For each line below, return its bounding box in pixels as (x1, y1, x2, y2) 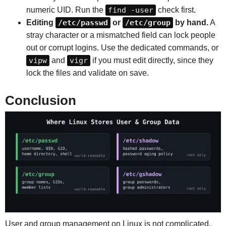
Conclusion (5, 93, 76, 108)
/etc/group (125, 18, 171, 27)
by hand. (173, 18, 208, 27)
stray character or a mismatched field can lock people (26, 30, 215, 39)
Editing (26, 18, 55, 27)
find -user (107, 5, 153, 15)
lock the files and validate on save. (26, 68, 149, 77)
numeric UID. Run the (26, 5, 105, 14)
